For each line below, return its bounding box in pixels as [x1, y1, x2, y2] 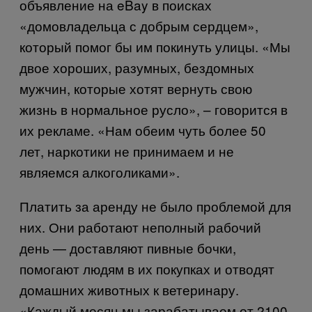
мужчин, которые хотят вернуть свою [19, 78, 252, 97]
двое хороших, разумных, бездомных [19, 57, 254, 77]
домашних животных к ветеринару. [19, 279, 239, 299]
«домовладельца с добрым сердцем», [19, 15, 258, 35]
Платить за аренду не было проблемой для [19, 196, 291, 215]
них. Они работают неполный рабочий [19, 217, 261, 236]
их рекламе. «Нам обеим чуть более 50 [19, 120, 266, 139]
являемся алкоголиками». [19, 162, 180, 181]
